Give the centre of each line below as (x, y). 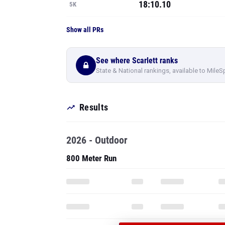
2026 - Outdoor (97, 140)
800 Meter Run (91, 158)
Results (94, 107)
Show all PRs (85, 30)
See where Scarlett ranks (137, 60)
